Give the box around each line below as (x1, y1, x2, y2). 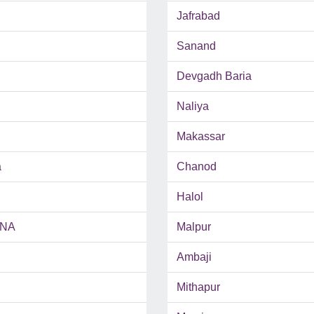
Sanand (177, 40, 216, 53)
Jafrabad (177, 10, 220, 22)
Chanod (177, 161, 217, 173)
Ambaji (177, 251, 212, 264)
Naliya (177, 100, 209, 113)
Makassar (177, 130, 225, 143)
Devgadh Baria (177, 70, 252, 83)
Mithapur (177, 281, 220, 294)
